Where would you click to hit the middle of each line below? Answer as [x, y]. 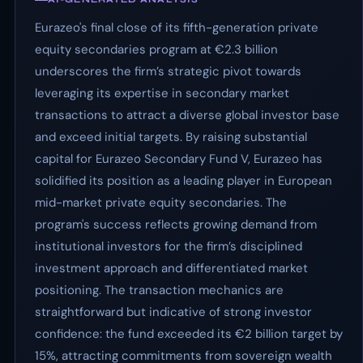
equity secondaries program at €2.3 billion [156, 49]
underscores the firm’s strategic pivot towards [168, 71]
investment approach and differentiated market [171, 268]
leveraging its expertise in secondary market [162, 93]
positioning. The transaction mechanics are [159, 290]
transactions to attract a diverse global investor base [187, 115]
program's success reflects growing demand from [176, 224]
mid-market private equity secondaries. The [161, 203]
